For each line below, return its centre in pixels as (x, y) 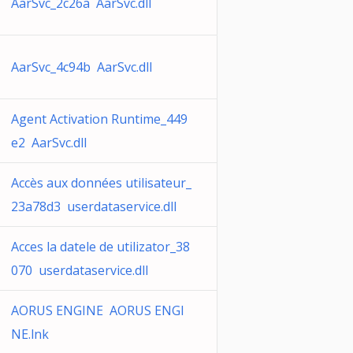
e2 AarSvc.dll (49, 143)
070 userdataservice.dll (80, 270)
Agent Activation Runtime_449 (99, 119)
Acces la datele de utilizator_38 (100, 247)
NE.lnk (30, 334)
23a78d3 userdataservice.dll (94, 206)
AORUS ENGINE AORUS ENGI (98, 310)
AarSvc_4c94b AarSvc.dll (82, 67)
